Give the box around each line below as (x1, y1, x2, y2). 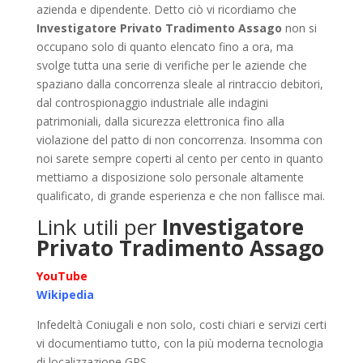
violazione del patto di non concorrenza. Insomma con (36, 132, 322, 148)
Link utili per (36, 212, 162, 242)
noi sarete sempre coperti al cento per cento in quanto (36, 151, 323, 167)
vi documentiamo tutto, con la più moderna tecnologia (36, 335, 323, 352)
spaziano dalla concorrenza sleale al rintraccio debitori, (36, 76, 323, 92)
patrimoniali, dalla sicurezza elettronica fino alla (36, 113, 284, 130)
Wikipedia (36, 287, 94, 303)
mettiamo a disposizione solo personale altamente (36, 169, 304, 186)
